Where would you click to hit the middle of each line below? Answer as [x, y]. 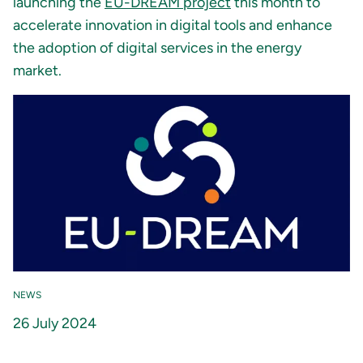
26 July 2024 [55, 324]
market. [37, 70]
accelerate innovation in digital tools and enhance [173, 25]
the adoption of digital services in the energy [157, 47]
